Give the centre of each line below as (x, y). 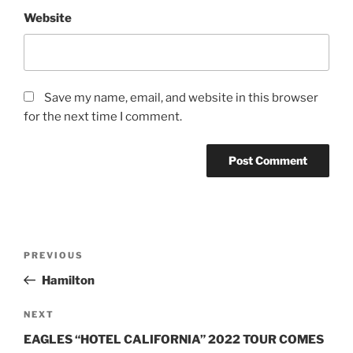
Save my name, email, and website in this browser (181, 98)
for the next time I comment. (103, 117)
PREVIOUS (54, 255)
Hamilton (68, 280)
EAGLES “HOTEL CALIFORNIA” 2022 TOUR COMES (174, 340)
